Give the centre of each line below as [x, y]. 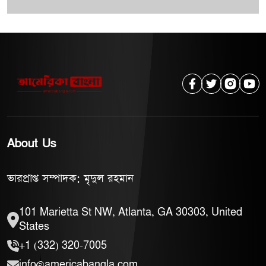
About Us [32, 144]
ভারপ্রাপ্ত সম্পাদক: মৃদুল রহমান [70, 179]
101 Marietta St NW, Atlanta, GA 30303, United [131, 213]
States [34, 227]
